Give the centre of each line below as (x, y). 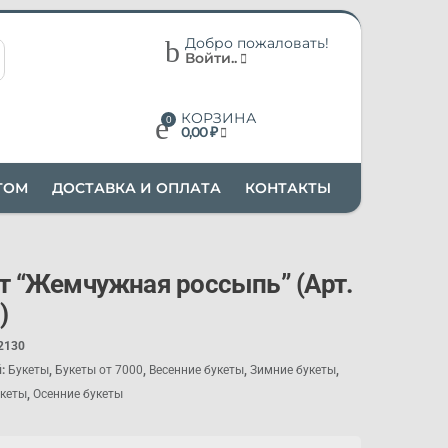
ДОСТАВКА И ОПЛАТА (136, 188)
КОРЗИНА (218, 118)
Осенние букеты (78, 394)
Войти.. (211, 58)
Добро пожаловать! (257, 43)
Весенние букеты (197, 370)
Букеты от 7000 (99, 370)
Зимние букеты (293, 370)
